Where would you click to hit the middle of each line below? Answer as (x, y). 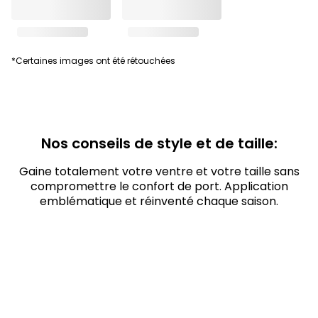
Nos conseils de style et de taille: (159, 143)
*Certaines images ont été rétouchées (93, 61)
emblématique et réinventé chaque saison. (159, 201)
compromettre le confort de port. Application (159, 186)
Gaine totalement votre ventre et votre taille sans (159, 171)
